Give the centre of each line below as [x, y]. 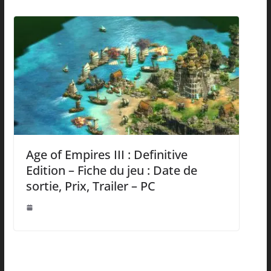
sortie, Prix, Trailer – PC [90, 186]
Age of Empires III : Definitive [106, 154]
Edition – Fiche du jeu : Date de [111, 170]
